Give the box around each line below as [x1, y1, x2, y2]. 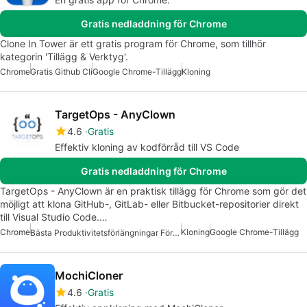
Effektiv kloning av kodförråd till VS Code [55, 141, 239, 153]
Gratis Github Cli [30, 66, 93, 77]
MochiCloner [55, 269, 123, 283]
